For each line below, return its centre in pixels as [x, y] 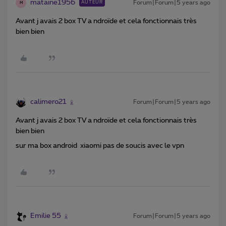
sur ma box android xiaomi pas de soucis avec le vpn [101, 146]
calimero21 [48, 102]
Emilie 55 [46, 216]
